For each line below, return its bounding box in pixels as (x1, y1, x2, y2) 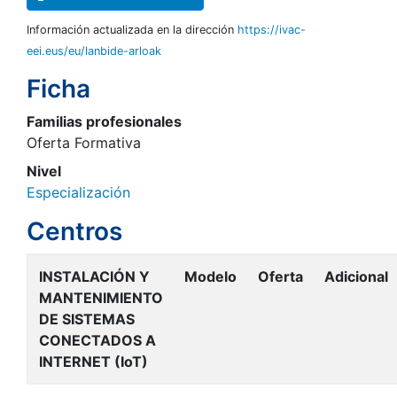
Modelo (184, 268, 237, 285)
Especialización (27, 183, 130, 201)
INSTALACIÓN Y (39, 268, 150, 285)
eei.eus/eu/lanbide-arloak (27, 44, 161, 58)
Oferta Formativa (27, 134, 141, 152)
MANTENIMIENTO (39, 289, 163, 307)
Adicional (324, 268, 388, 285)
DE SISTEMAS (39, 310, 135, 328)
